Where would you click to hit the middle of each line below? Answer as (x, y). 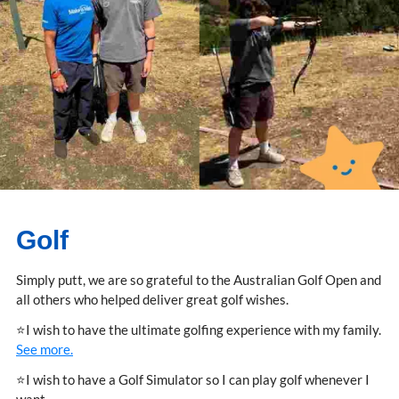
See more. (45, 350)
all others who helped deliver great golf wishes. (152, 300)
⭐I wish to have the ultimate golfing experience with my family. (199, 330)
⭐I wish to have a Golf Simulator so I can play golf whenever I (193, 380)
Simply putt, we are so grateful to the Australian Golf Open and (199, 280)
